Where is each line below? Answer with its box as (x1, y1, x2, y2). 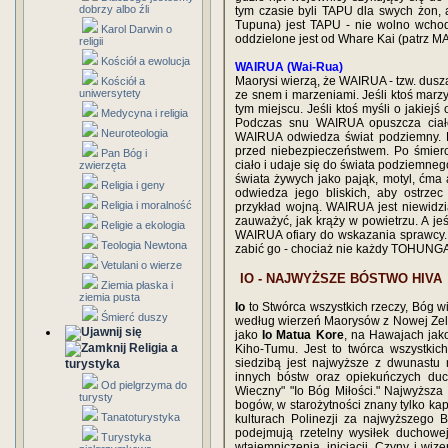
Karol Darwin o (101, 23, 172, 35)
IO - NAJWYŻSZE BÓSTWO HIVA (240, 271, 442, 286)
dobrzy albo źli (79, 3, 149, 15)
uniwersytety (79, 87, 141, 99)
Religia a (129, 341, 178, 355)
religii (79, 35, 103, 47)
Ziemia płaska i (101, 279, 173, 291)
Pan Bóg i (101, 147, 147, 159)
